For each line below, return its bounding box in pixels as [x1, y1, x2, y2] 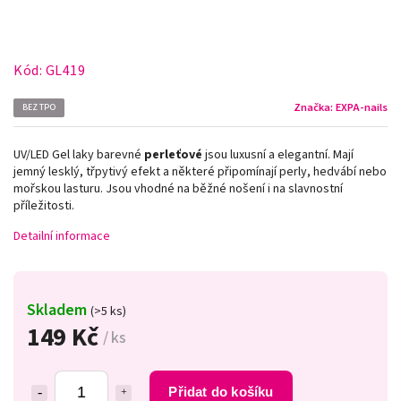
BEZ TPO [22, 100, 55, 114]
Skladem [27, 297, 90, 321]
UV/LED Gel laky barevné [13, 145, 144, 164]
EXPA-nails [336, 99, 388, 115]
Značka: [294, 99, 336, 115]
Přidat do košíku [168, 383, 274, 399]
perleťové [144, 145, 202, 164]
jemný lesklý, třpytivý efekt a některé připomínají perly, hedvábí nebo [13, 162, 387, 181]
